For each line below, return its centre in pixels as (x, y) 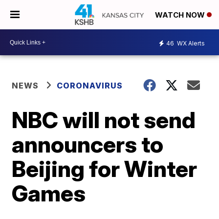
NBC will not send (104, 120)
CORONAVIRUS (90, 86)
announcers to (88, 144)
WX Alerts (190, 43)
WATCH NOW (181, 15)
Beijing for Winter (105, 169)
